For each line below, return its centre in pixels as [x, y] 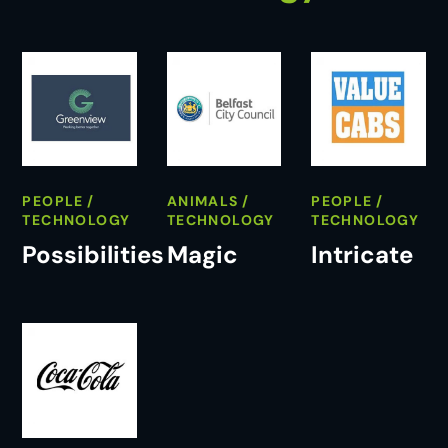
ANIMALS [202, 201]
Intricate [362, 255]
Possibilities [93, 255]
